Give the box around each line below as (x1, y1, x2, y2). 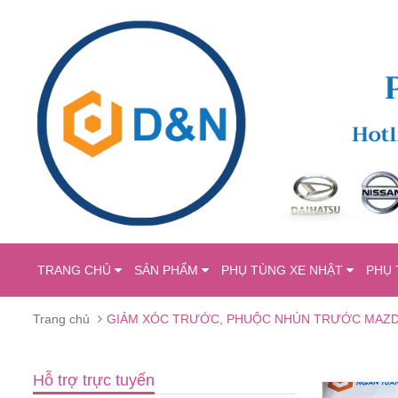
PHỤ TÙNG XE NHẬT (221, 262, 346, 277)
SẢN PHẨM (134, 262, 202, 277)
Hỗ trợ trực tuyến (33, 370, 155, 389)
